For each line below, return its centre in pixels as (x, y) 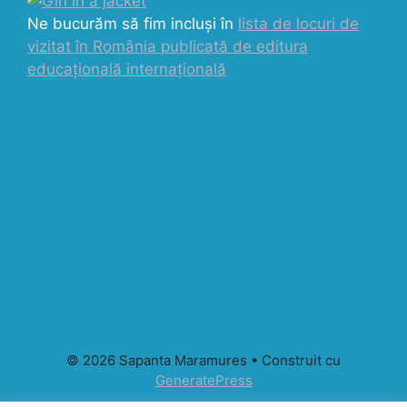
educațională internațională (127, 69)
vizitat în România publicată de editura (168, 46)
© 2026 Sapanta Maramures (157, 360)
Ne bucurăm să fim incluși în (133, 23)
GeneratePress (203, 380)
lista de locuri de (298, 23)
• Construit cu (294, 360)
